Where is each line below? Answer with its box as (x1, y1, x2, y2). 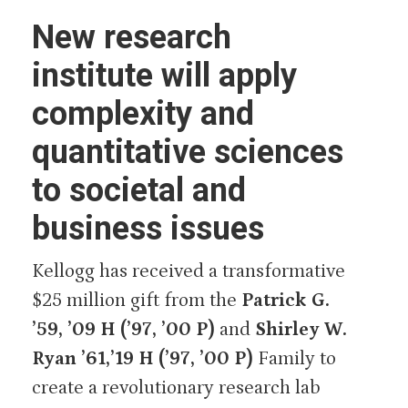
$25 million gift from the (32, 289, 241, 311)
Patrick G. (241, 289, 330, 311)
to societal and (32, 170, 246, 209)
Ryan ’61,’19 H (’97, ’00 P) (32, 347, 258, 370)
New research (32, 17, 231, 56)
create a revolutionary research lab (32, 376, 321, 399)
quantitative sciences (32, 132, 343, 171)
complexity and (32, 94, 254, 133)
